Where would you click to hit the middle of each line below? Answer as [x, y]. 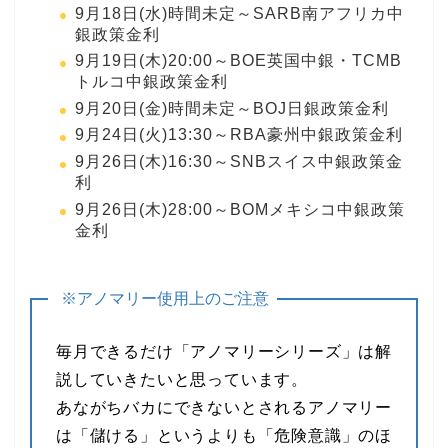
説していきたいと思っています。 [182, 379]
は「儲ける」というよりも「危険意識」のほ [224, 435]
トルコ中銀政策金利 [151, 82]
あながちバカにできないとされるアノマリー [224, 407]
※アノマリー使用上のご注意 [165, 299]
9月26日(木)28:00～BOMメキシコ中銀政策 [240, 209]
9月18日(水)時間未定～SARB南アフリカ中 [239, 13]
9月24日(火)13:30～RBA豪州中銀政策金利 [239, 135]
